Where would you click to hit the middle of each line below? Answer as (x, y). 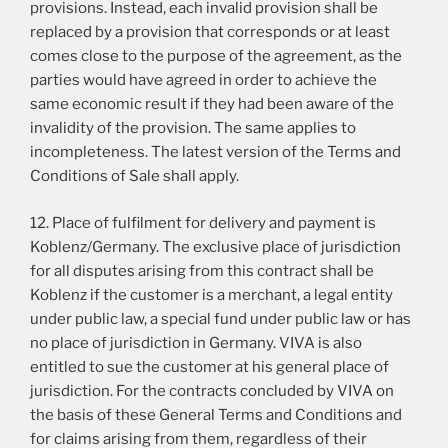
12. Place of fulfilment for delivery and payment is (203, 222)
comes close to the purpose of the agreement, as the (216, 56)
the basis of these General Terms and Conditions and (216, 414)
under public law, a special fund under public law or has (220, 318)
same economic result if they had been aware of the (212, 104)
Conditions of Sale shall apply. (134, 176)
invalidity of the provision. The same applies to (193, 128)
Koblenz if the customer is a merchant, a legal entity (211, 294)
